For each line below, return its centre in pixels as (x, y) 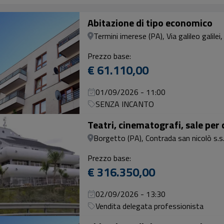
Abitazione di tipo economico (150, 23)
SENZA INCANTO (125, 104)
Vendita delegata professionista (149, 206)
